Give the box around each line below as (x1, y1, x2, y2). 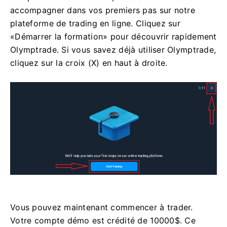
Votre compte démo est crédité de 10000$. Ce (10, 215, 196, 225)
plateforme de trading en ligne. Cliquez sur (10, 18, 181, 29)
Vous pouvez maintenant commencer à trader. (10, 202, 193, 212)
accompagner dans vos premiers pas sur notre (10, 5, 196, 16)
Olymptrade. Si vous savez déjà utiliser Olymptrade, (10, 45, 216, 55)
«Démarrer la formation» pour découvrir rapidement (10, 31, 217, 42)
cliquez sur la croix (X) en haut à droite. (10, 58, 168, 68)
